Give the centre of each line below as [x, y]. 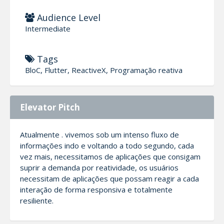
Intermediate [48, 28]
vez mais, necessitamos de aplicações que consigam [110, 156]
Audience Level [67, 17]
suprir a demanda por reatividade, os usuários [99, 167]
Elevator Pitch [50, 107]
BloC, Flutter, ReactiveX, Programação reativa [104, 70]
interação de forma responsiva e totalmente [96, 189]
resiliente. [37, 200]
